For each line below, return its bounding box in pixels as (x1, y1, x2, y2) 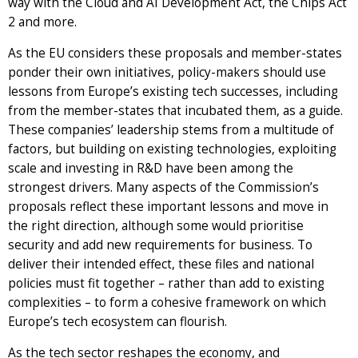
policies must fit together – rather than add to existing (8, 274, 324, 292)
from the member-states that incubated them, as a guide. (8, 101, 343, 119)
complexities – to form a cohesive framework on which (8, 293, 326, 311)
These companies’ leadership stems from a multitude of (8, 121, 334, 138)
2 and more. (8, 13, 83, 30)
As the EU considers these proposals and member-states (8, 44, 342, 62)
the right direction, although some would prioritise (8, 217, 304, 234)
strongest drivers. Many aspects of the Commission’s (8, 178, 319, 196)
